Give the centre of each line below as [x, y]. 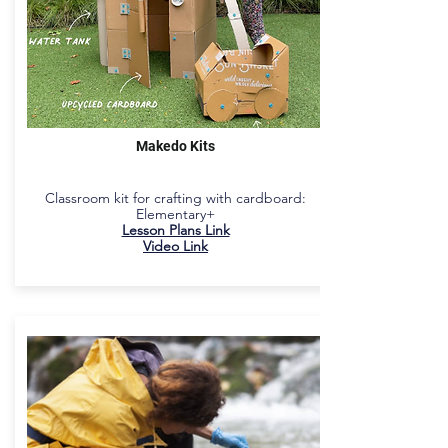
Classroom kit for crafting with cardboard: [175, 198]
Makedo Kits [175, 146]
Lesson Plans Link [175, 230]
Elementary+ [175, 214]
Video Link [175, 246]
